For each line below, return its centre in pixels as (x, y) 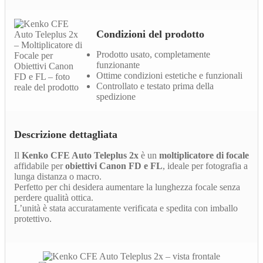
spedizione (116, 96)
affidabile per (40, 166)
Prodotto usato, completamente (153, 54)
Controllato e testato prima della (155, 86)
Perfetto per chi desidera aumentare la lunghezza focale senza (127, 187)
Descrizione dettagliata (66, 134)
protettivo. (33, 218)
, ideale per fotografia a (205, 166)
